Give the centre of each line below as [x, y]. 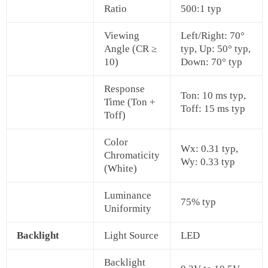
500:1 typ [201, 9]
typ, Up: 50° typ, [216, 49]
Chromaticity [132, 156]
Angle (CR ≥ [130, 49]
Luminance [128, 196]
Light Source [131, 236]
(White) [121, 169]
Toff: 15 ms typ [213, 109]
